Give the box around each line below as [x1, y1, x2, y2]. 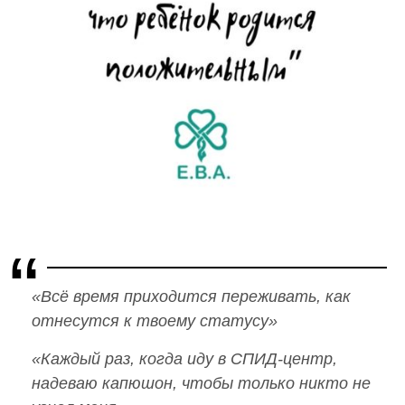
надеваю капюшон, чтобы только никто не [32, 374, 371, 393]
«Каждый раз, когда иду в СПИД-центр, [32, 350, 337, 369]
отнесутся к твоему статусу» [32, 312, 278, 331]
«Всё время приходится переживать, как [32, 287, 351, 306]
